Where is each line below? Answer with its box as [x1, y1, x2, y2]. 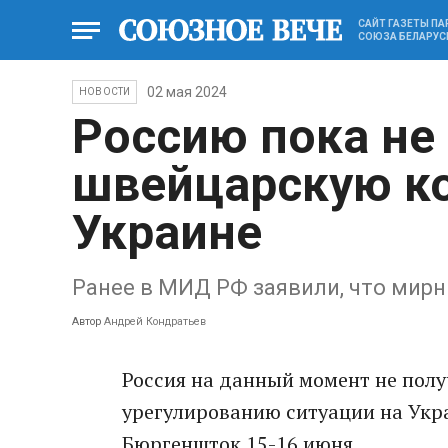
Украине [72, 204, 262, 261]
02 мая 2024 [147, 84, 228, 100]
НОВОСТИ [79, 86, 131, 97]
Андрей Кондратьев [101, 315, 206, 328]
